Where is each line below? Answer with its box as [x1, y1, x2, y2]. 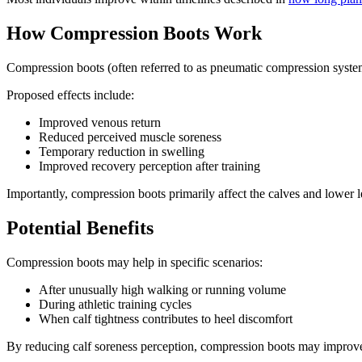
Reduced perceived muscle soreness [39, 130, 221, 145]
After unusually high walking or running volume [39, 283, 286, 297]
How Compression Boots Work [6, 23, 262, 44]
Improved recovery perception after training [39, 159, 260, 174]
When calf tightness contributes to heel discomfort [39, 312, 293, 326]
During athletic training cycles [39, 297, 192, 312]
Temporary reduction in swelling [39, 145, 204, 159]
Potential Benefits [6, 217, 154, 239]
